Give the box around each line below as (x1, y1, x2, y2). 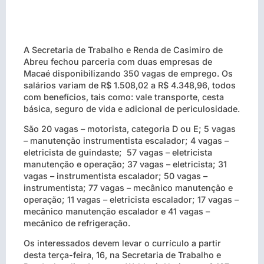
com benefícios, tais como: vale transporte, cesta (24, 91, 224, 102)
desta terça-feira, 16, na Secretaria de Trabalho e (24, 250, 221, 260)
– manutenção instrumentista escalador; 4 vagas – (24, 135, 229, 146)
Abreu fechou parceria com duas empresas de (24, 56, 212, 67)
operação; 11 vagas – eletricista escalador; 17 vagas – (24, 194, 239, 204)
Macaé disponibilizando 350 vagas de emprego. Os (24, 68, 233, 78)
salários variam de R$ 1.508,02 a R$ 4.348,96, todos (24, 80, 236, 90)
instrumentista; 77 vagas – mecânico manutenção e (24, 182, 233, 193)
